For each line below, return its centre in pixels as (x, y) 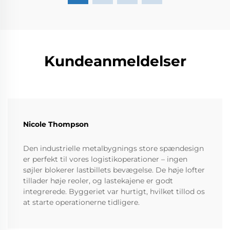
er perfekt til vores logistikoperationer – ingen (105, 159)
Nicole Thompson (56, 124)
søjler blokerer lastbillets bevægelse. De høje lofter (114, 170)
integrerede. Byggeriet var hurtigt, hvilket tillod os (114, 192)
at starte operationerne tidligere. (81, 203)
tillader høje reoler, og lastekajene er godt (98, 181)
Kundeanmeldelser (115, 61)
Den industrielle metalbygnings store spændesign (113, 149)
